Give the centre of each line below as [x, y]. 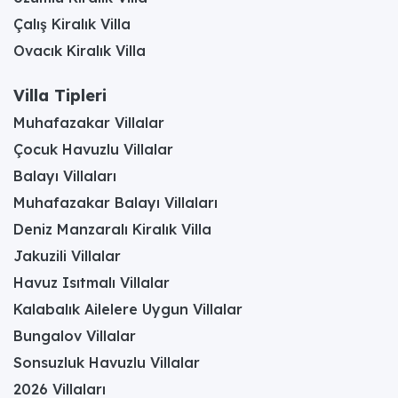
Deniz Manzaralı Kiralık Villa [112, 229]
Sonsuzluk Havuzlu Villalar [107, 362]
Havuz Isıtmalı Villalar [92, 282]
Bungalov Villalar [75, 335]
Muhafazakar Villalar [89, 122]
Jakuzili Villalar [67, 255]
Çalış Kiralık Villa [72, 24]
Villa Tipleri [60, 95]
